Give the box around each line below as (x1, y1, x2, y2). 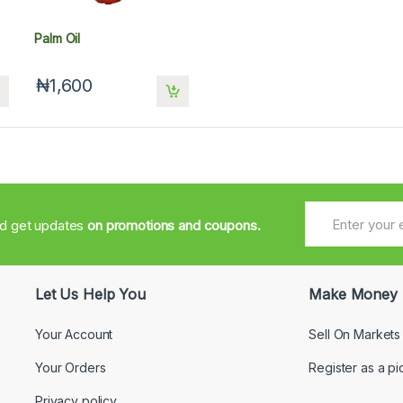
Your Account (35, 326, 113, 342)
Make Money (309, 284, 398, 303)
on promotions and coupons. (87, 217, 261, 235)
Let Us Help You (35, 284, 146, 303)
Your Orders (35, 359, 106, 375)
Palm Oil (34, 30, 81, 46)
